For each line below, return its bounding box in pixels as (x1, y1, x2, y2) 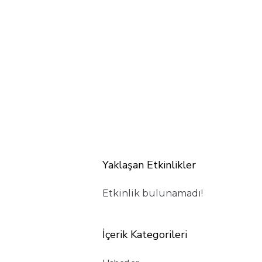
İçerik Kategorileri (102, 227, 187, 242)
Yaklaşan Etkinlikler (102, 157, 196, 172)
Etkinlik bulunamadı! (102, 188, 203, 199)
